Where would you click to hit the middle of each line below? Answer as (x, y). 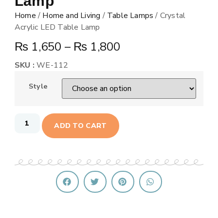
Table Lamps (130, 15)
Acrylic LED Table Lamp (57, 27)
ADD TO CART (81, 125)
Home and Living (72, 15)
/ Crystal (170, 15)
